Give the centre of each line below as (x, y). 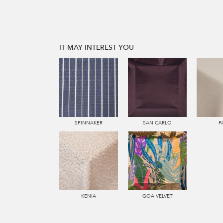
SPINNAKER (88, 123)
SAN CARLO (158, 123)
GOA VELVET (157, 196)
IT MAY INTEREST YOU (96, 48)
